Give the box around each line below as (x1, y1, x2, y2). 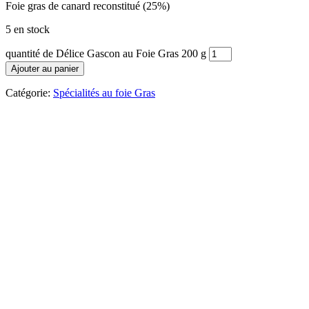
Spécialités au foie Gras (53, 86, 155, 99)
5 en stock (6, 23, 50, 35)
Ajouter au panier (11, 63, 79, 74)
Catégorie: (6, 86, 50, 99)
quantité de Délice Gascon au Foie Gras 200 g (6, 47, 206, 59)
